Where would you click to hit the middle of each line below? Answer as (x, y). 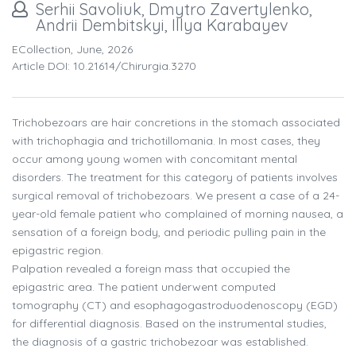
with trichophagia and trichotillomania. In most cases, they (166, 141)
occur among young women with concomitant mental (155, 159)
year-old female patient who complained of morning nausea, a (178, 214)
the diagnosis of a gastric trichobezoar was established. (160, 342)
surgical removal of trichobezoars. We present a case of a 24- (176, 196)
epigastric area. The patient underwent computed (144, 287)
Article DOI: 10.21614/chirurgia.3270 (104, 66)
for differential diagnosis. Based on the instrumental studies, (169, 324)
